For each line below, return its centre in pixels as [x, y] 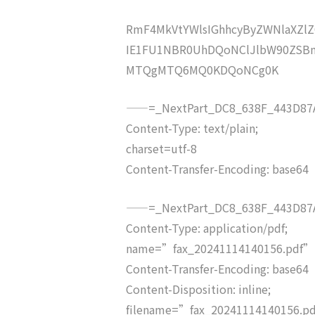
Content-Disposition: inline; [198, 289]
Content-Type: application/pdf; [206, 227]
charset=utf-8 [161, 149]
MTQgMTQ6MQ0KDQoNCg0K [202, 69]
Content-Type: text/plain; [192, 128]
